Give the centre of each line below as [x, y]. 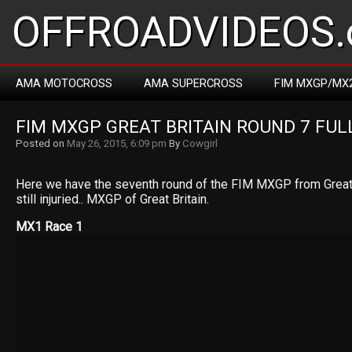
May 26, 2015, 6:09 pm [117, 143]
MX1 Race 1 [49, 227]
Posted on [41, 143]
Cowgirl [200, 143]
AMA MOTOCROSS [64, 83]
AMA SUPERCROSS [193, 83]
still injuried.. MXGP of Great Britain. [112, 199]
